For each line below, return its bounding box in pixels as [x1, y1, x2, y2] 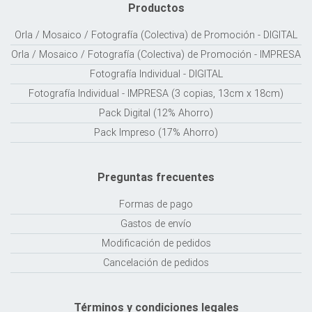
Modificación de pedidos [101, 236, 211, 249]
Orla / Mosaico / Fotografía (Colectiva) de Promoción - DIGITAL [15, 28, 297, 41]
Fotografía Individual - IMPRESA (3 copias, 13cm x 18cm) [29, 86, 283, 100]
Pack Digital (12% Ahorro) [99, 106, 213, 119]
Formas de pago [119, 197, 193, 210]
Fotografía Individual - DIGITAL [89, 67, 223, 80]
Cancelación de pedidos [103, 256, 209, 269]
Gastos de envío [120, 217, 192, 230]
